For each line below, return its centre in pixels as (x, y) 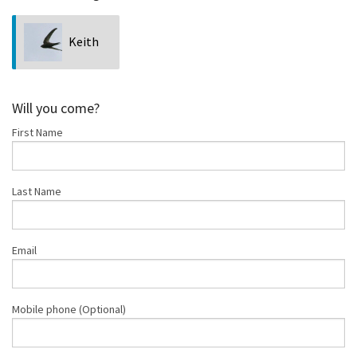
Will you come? (56, 108)
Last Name (37, 191)
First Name (37, 132)
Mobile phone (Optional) (69, 309)
